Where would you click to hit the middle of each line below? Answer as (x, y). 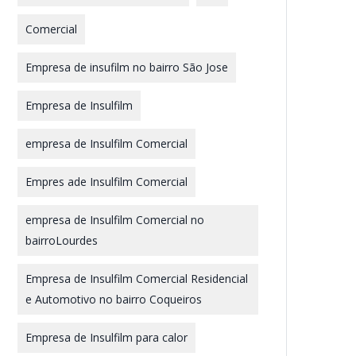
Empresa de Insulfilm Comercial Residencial (137, 279)
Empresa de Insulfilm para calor (106, 337)
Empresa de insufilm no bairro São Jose (127, 67)
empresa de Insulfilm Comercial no (115, 220)
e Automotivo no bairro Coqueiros (114, 299)
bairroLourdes (62, 240)
